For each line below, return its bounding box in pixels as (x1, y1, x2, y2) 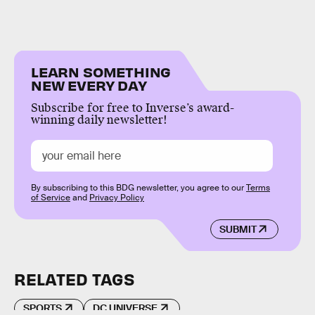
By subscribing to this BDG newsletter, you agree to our (31, 181, 246, 193)
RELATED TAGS (14, 268, 134, 289)
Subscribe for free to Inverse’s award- (31, 100, 234, 115)
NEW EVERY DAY (31, 75, 147, 94)
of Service (31, 191, 70, 203)
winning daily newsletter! (31, 112, 167, 127)
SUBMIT (219, 223, 257, 236)
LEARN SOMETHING (31, 62, 172, 80)
